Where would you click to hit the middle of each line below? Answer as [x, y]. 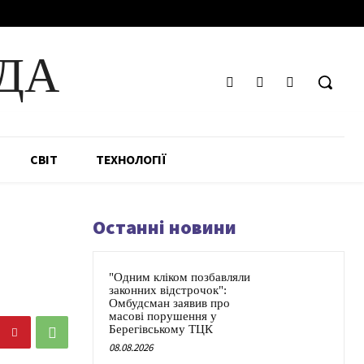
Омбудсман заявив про [169, 303]
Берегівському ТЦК [161, 329]
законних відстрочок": [168, 290]
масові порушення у [163, 316]
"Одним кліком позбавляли [180, 277]
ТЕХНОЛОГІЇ [131, 160]
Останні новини [165, 227]
